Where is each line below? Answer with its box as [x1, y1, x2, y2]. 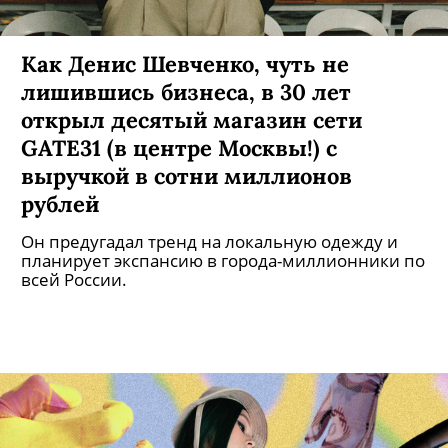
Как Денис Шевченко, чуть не [21, 49, 349, 78]
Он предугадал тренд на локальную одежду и [21, 230, 398, 253]
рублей [21, 189, 99, 218]
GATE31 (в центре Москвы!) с [21, 133, 337, 162]
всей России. [21, 268, 127, 291]
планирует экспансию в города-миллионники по [21, 249, 425, 272]
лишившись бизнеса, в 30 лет [21, 77, 351, 106]
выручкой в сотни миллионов [21, 161, 352, 190]
